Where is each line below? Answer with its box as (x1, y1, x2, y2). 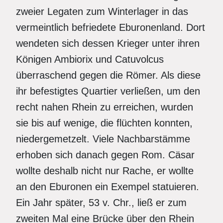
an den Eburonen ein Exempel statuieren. (16, 181, 199, 192)
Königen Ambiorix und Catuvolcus (16, 54, 164, 65)
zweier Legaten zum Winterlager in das (16, 6, 188, 17)
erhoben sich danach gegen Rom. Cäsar (16, 149, 195, 160)
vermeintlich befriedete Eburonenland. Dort (16, 22, 205, 33)
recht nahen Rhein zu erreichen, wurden (16, 102, 193, 112)
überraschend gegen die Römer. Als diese (16, 70, 201, 81)
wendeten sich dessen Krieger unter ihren (16, 38, 200, 49)
